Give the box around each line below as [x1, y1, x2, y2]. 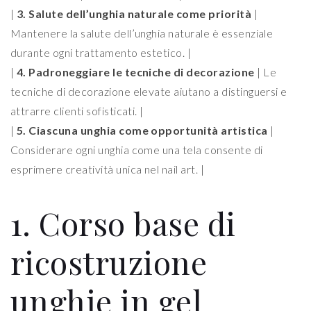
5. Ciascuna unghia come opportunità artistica [16, 124, 268, 137]
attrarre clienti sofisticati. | [10, 104, 144, 118]
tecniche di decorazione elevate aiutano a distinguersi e [10, 85, 287, 99]
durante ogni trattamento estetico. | [10, 46, 192, 60]
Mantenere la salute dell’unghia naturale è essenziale [10, 26, 274, 40]
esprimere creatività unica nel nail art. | [10, 162, 205, 176]
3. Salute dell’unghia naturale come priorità [16, 7, 252, 21]
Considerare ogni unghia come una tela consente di [10, 143, 263, 157]
